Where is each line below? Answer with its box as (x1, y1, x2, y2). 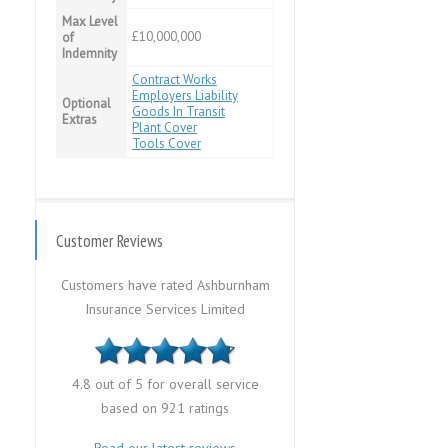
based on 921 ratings (101, 399, 229, 417)
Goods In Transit (132, 103, 225, 120)
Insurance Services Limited (85, 300, 245, 318)
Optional (62, 95, 111, 112)
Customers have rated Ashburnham (60, 276, 270, 294)
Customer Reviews (56, 230, 163, 252)
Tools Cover (132, 135, 201, 152)
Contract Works (132, 71, 217, 88)
